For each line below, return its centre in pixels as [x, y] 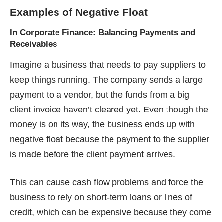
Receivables [33, 44]
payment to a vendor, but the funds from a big [100, 95]
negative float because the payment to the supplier [110, 139]
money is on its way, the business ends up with [102, 125]
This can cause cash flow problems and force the [107, 183]
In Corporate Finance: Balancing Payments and [103, 33]
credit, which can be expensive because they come [111, 212]
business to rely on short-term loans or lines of [101, 197]
